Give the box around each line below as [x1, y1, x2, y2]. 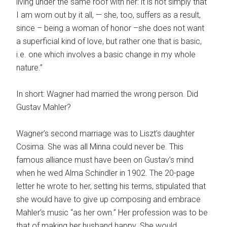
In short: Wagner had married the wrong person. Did [16, 89, 199, 99]
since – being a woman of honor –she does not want [16, 23, 205, 33]
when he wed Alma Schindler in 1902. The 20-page [16, 168, 195, 178]
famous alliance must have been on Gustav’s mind [16, 155, 194, 165]
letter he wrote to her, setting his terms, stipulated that [16, 181, 206, 191]
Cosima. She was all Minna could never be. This [16, 141, 184, 152]
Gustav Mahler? [16, 102, 71, 112]
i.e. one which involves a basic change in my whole [16, 49, 196, 59]
